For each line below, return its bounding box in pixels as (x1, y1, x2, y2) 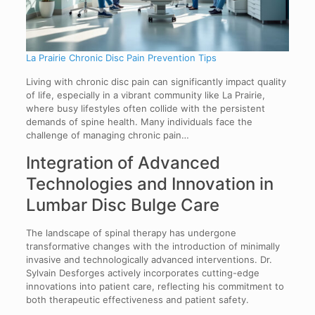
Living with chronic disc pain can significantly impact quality (25, 76, 286, 88)
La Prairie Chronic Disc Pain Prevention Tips (25, 52, 217, 64)
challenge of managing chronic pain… (25, 129, 189, 141)
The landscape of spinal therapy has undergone (25, 227, 236, 239)
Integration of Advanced (25, 153, 220, 174)
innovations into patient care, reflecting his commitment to (25, 281, 284, 292)
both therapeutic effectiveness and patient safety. (25, 294, 249, 306)
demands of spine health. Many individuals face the (25, 116, 252, 128)
